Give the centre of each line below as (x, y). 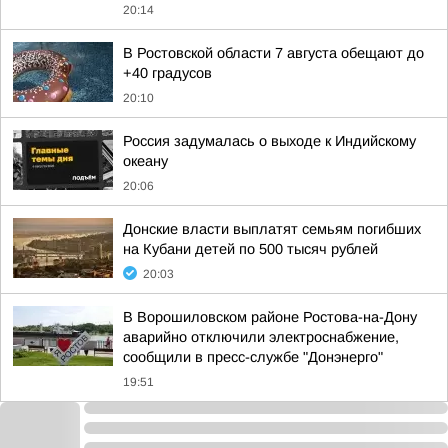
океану (145, 161)
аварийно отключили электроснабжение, (261, 337)
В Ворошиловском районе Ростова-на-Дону (270, 317)
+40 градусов (167, 73)
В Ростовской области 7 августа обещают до (273, 53)
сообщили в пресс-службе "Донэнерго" (253, 357)
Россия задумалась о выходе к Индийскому (269, 141)
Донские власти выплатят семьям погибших (272, 229)
